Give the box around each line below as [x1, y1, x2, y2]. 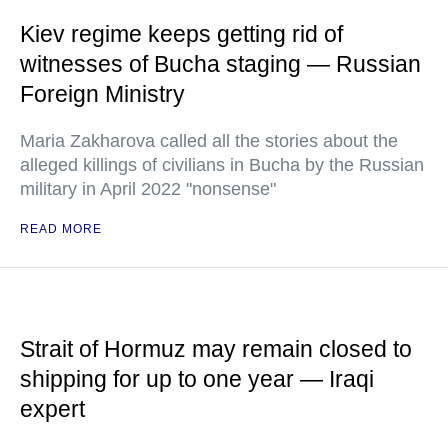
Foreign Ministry [20, 81, 185, 107]
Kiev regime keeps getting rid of [20, 21, 343, 47]
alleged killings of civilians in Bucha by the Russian [20, 155, 424, 175]
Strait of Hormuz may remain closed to [20, 336, 412, 362]
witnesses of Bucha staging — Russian [20, 51, 421, 77]
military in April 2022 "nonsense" [20, 179, 276, 199]
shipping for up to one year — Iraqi [20, 366, 374, 392]
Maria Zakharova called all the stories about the [20, 131, 398, 151]
